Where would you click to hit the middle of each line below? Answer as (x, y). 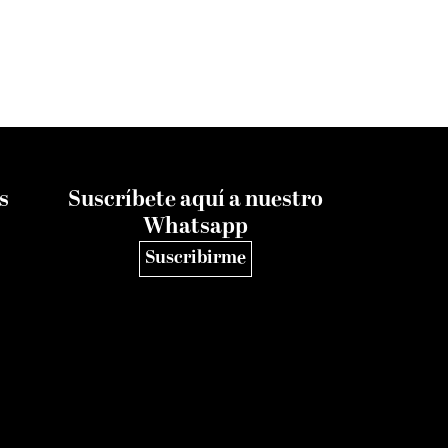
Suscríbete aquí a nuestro (196, 200)
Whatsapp (196, 227)
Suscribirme (196, 258)
